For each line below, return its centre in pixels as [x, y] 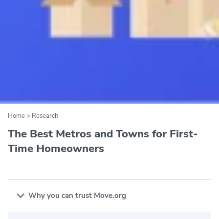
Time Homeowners [56, 148]
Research [45, 116]
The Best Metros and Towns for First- [103, 134]
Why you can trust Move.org [77, 195]
